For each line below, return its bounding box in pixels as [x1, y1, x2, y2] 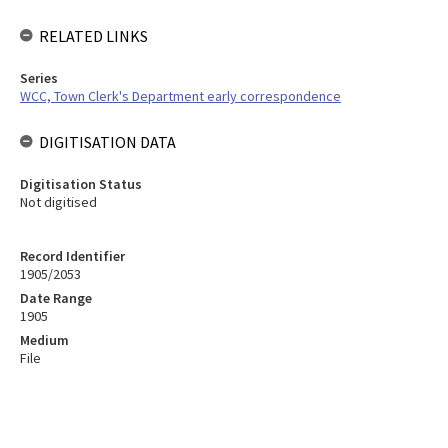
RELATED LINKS [39, 26, 148, 46]
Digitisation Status [20, 175, 142, 193]
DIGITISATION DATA [39, 132, 176, 152]
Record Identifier [20, 247, 125, 265]
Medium [20, 331, 69, 349]
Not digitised [20, 193, 97, 211]
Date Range [20, 289, 92, 307]
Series [20, 69, 58, 87]
